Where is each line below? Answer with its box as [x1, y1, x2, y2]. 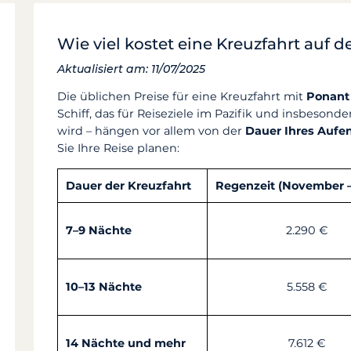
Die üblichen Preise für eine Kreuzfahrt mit [57, 89, 307, 104]
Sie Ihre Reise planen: [57, 141, 180, 156]
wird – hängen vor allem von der [57, 124, 246, 139]
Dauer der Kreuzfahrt [66, 178, 192, 193]
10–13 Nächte [66, 279, 143, 294]
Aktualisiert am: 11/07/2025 [57, 62, 206, 76]
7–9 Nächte [66, 223, 132, 237]
